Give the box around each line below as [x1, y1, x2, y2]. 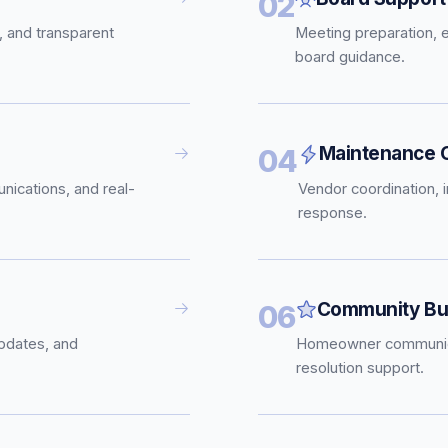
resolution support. [295, 359, 424, 377]
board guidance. [294, 48, 405, 67]
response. [297, 203, 367, 222]
